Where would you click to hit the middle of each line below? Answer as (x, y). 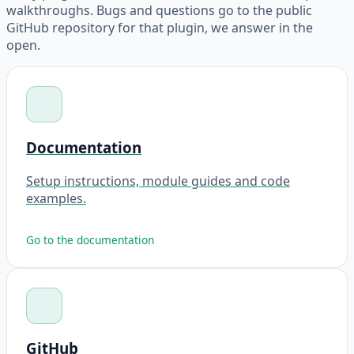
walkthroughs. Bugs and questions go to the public (159, 11)
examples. (56, 198)
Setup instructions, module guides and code (158, 181)
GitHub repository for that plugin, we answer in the (160, 28)
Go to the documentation (90, 239)
